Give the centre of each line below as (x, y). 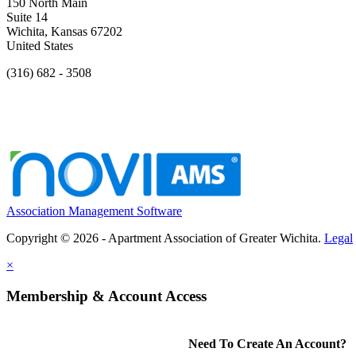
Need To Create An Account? (267, 343)
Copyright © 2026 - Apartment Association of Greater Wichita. (165, 238)
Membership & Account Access (106, 296)
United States (40, 46)
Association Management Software (94, 211)
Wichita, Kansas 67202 (64, 32)
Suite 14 (27, 17)
